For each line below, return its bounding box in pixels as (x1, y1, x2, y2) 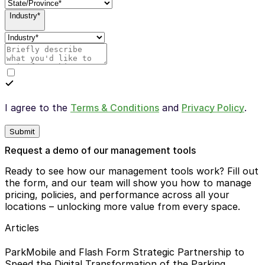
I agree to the (5, 101, 70, 114)
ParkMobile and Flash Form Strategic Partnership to (5, 246, 244, 258)
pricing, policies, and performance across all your (5, 188, 230, 201)
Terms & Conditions (70, 101, 159, 114)
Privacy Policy (182, 101, 244, 114)
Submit (9, 126, 35, 136)
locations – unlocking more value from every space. (5, 200, 240, 212)
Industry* (9, 11, 40, 20)
